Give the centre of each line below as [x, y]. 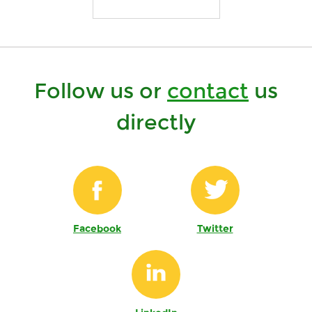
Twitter [215, 229]
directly [156, 123]
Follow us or [101, 91]
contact [208, 91]
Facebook [97, 229]
